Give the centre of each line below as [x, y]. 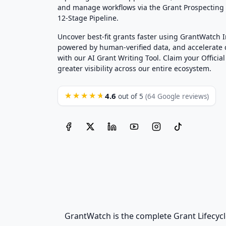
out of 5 [131, 96]
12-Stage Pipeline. [88, 18]
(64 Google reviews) [177, 96]
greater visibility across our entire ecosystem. [134, 68]
